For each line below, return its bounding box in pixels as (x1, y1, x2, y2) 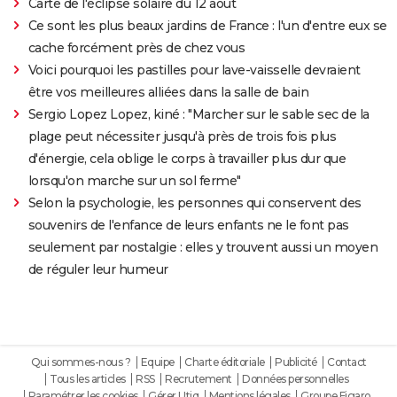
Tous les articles (50, 371, 126, 385)
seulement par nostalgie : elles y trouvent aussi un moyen (27, 238, 378, 255)
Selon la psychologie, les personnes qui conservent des (27, 194, 362, 211)
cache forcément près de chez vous (27, 39, 245, 56)
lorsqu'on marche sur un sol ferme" (27, 172, 241, 189)
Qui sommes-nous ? (30, 354, 130, 369)
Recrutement (165, 371, 232, 385)
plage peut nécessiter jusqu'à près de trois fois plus (27, 128, 337, 144)
